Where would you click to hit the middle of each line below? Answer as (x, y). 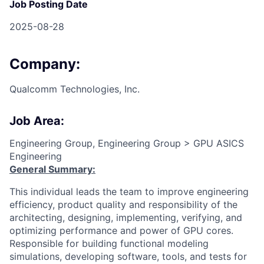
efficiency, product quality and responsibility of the (123, 204)
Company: (45, 64)
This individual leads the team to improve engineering (129, 191)
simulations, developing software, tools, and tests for (128, 256)
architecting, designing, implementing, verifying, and (126, 217)
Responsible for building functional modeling (109, 243)
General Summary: (52, 169)
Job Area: (37, 121)
